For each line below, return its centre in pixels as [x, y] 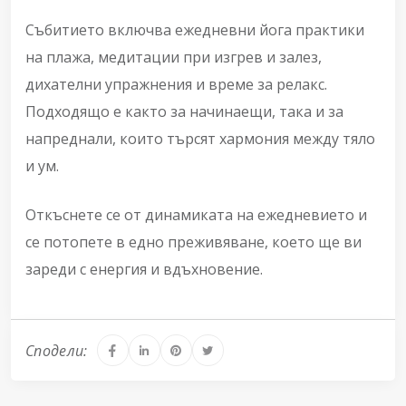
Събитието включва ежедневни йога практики [195, 30]
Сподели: [57, 350]
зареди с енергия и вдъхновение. [144, 270]
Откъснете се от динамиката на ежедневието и [196, 215]
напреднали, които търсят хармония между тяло [200, 139]
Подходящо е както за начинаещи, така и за [184, 112]
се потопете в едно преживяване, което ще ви [193, 242]
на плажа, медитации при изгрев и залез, [174, 58]
